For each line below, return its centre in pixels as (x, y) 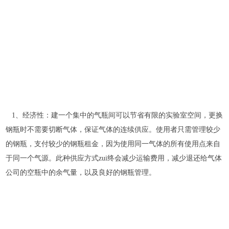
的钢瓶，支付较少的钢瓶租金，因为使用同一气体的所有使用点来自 (113, 144)
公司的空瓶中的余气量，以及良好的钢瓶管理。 (81, 172)
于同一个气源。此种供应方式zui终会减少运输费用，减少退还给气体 (114, 158)
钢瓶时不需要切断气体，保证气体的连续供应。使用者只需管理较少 (113, 129)
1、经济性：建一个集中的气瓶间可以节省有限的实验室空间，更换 (114, 115)
